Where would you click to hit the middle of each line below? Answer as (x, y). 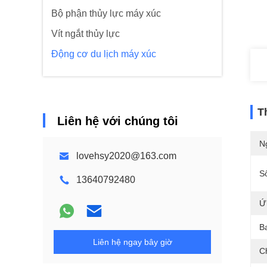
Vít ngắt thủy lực (86, 34)
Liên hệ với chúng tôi (118, 121)
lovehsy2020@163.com (126, 156)
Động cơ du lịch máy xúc (104, 54)
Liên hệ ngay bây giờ (132, 242)
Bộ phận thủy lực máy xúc (106, 13)
